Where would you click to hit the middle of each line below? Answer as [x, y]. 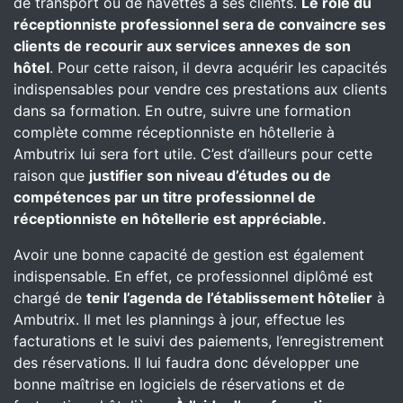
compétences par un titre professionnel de [165, 197]
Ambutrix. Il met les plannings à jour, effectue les [179, 319]
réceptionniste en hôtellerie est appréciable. [170, 219]
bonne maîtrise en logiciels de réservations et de [179, 384]
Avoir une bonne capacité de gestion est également [189, 255]
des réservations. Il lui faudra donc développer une [186, 363]
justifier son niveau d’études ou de [210, 175]
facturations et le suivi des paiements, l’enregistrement [199, 341]
